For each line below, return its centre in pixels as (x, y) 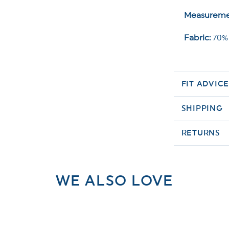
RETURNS (201, 133)
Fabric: (197, 38)
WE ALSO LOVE (114, 181)
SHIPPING (202, 108)
